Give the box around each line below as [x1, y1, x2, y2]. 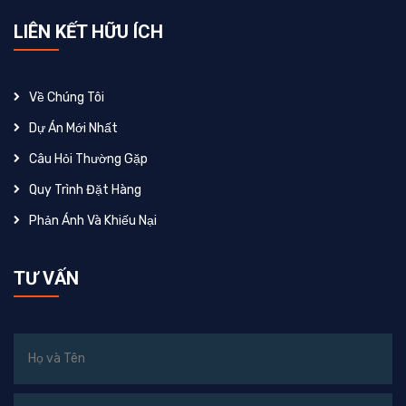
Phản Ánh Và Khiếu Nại [29, 213, 157, 229]
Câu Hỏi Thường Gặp [29, 151, 148, 168]
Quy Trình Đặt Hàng [29, 182, 141, 198]
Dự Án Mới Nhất [29, 121, 118, 137]
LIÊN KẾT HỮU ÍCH [14, 21, 163, 43]
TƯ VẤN [14, 267, 79, 290]
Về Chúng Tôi [29, 90, 104, 106]
